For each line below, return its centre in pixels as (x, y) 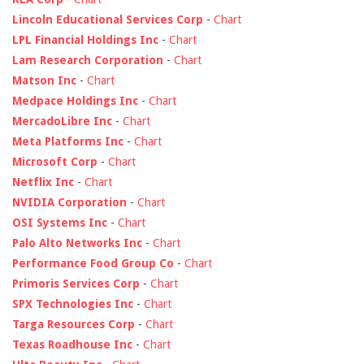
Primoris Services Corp (76, 284)
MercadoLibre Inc (62, 121)
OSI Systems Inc (60, 223)
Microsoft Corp (55, 162)
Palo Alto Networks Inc (77, 243)
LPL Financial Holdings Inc (85, 40)
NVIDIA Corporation (69, 203)
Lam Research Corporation (88, 61)
